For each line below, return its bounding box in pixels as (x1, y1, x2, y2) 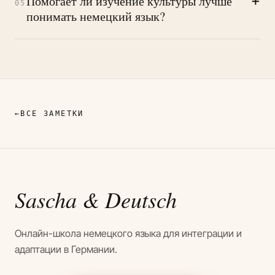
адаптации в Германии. (15, 242, 117, 255)
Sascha (15, 184, 82, 214)
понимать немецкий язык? (26, 7, 165, 25)
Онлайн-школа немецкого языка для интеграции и (15, 227, 242, 239)
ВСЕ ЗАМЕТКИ (20, 109, 84, 118)
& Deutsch (82, 184, 177, 214)
